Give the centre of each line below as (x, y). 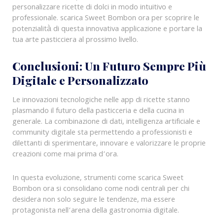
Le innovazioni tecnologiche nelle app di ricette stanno (101, 101)
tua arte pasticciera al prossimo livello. (75, 41)
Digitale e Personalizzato (80, 80)
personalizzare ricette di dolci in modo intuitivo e (92, 8)
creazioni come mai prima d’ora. (65, 155)
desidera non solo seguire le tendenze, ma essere (93, 200)
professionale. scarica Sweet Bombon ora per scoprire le (106, 19)
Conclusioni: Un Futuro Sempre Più (109, 66)
